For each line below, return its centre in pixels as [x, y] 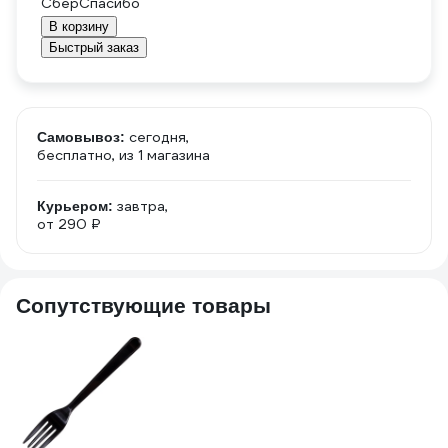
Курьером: [75, 206]
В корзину [79, 26]
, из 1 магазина [161, 155]
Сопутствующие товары [143, 305]
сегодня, [159, 137]
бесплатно [74, 155]
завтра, [142, 206]
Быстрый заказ [94, 47]
